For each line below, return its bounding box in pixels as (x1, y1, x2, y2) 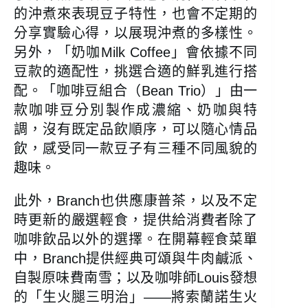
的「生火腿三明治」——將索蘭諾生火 (14, 289, 258, 305)
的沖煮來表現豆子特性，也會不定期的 (14, 6, 258, 22)
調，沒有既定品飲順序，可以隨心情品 (14, 122, 258, 137)
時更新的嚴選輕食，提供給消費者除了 (14, 212, 258, 228)
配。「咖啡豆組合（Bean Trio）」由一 (14, 83, 258, 99)
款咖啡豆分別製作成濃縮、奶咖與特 (14, 102, 258, 118)
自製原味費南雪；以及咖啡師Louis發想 (14, 270, 258, 286)
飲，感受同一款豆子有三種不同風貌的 (14, 141, 258, 157)
